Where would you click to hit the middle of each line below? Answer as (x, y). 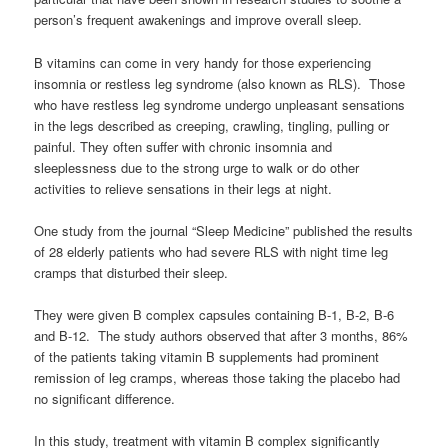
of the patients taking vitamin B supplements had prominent (207, 356)
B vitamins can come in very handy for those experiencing (203, 62)
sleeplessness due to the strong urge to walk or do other (197, 167)
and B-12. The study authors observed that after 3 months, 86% (221, 335)
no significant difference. (105, 398)
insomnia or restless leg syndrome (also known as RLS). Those (220, 83)
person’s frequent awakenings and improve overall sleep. (198, 20)
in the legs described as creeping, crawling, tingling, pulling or (212, 125)
